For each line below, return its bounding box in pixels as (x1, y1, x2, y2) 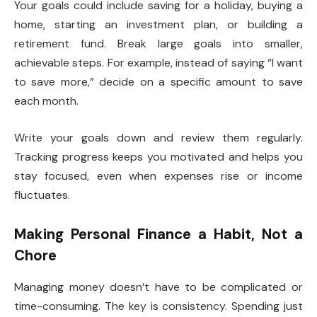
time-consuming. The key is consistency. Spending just (14, 298, 303, 313)
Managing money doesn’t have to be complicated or (14, 279, 303, 294)
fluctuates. (14, 187, 70, 202)
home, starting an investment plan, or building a (14, 17, 303, 33)
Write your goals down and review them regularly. (14, 129, 303, 145)
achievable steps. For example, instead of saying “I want (14, 55, 303, 71)
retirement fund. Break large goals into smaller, (14, 36, 303, 52)
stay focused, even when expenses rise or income (14, 168, 303, 183)
